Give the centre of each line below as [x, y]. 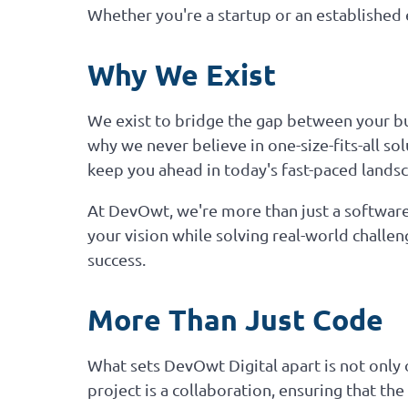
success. [117, 259]
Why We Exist [182, 74]
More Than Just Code [235, 319]
